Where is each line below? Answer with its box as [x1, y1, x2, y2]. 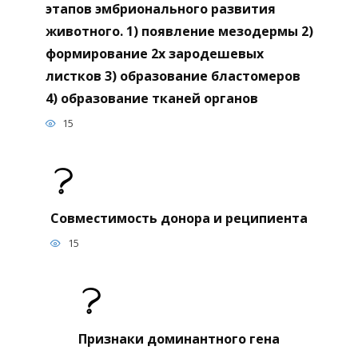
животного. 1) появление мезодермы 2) [45, 22, 313, 40]
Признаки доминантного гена [78, 329, 280, 348]
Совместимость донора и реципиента [50, 209, 308, 228]
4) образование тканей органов [45, 89, 258, 107]
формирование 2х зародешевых [45, 44, 264, 62]
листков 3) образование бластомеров [45, 66, 300, 85]
